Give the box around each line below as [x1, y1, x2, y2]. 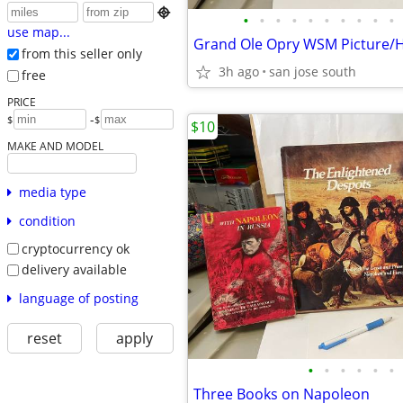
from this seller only [21, 45, 142, 63]
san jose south [269, 63, 356, 80]
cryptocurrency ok [21, 239, 130, 257]
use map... [6, 23, 70, 41]
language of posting [18, 289, 139, 307]
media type [18, 183, 86, 201]
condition [18, 211, 76, 229]
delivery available [21, 261, 127, 279]
